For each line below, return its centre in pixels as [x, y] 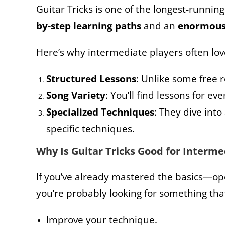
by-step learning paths [89, 25]
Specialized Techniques [100, 111]
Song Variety [76, 95]
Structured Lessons [91, 78]
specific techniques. [90, 128]
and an [159, 25]
